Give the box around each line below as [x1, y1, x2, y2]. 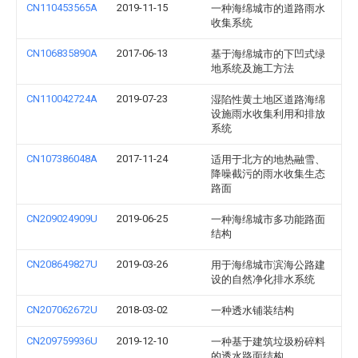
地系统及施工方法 [211, 62, 294, 74]
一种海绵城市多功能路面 [211, 213, 325, 225]
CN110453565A [26, 2, 97, 14]
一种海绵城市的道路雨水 [211, 2, 325, 14]
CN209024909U [26, 213, 97, 225]
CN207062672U [26, 304, 97, 316]
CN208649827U [26, 258, 97, 270]
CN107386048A [26, 153, 97, 165]
